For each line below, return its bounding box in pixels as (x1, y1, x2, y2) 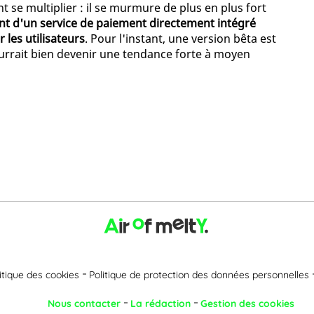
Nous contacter (48, 296, 121, 310)
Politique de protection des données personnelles (89, 268, 309, 281)
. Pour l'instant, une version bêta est (85, 31, 276, 47)
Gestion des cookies (200, 296, 294, 310)
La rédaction (130, 296, 191, 310)
